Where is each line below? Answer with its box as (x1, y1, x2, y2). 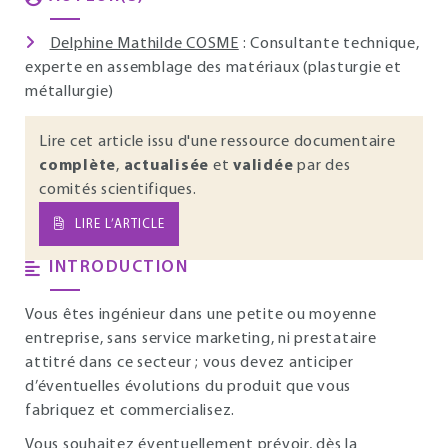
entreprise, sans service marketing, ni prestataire (25, 331, 377, 347)
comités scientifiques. (39, 182, 197, 198)
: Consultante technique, (238, 36, 420, 52)
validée (233, 158, 294, 174)
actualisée (123, 158, 209, 174)
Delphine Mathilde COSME (49, 36, 239, 52)
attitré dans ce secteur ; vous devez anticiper (25, 355, 354, 371)
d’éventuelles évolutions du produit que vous (25, 379, 351, 395)
